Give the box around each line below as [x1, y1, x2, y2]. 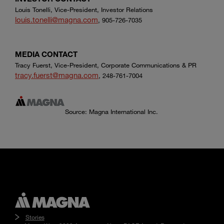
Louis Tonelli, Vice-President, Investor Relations [15, 5, 153, 14]
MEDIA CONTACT [15, 49, 77, 59]
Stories [25, 212, 44, 221]
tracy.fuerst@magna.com [15, 70, 98, 80]
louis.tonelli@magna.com [15, 15, 98, 24]
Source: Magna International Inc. [65, 107, 158, 116]
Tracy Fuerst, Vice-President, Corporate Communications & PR [15, 61, 196, 69]
